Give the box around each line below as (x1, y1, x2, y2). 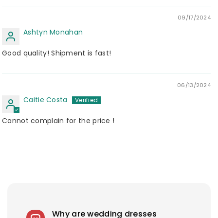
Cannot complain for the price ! (2, 115, 115, 126)
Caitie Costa (23, 94, 68, 105)
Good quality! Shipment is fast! (2, 48, 111, 58)
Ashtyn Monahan (23, 27, 83, 37)
